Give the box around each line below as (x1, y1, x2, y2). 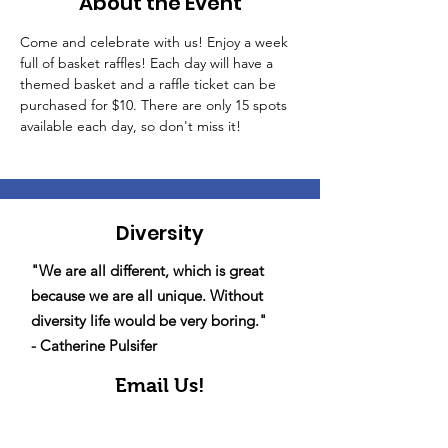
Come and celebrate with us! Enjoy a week (20, 33, 292, 51)
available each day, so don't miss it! (20, 117, 241, 135)
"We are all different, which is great (31, 261, 264, 280)
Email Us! (115, 374, 205, 396)
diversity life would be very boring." (31, 311, 267, 330)
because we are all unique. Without (31, 286, 263, 305)
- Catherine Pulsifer (31, 336, 157, 355)
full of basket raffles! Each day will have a (20, 54, 277, 72)
